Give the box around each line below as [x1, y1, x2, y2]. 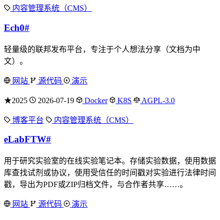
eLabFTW [4, 134, 46, 145]
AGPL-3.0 [140, 96, 175, 105]
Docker [82, 96, 108, 105]
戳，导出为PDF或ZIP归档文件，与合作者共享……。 [4, 180, 188, 189]
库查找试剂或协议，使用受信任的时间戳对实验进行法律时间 [4, 168, 216, 177]
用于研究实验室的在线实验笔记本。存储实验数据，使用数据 [4, 156, 216, 165]
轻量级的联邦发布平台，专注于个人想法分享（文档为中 [4, 45, 200, 54]
